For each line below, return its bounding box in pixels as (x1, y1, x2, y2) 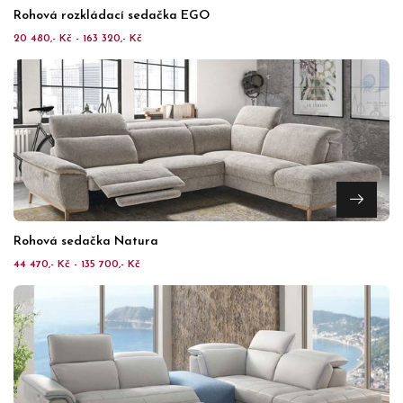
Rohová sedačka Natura (13, 235, 158, 248)
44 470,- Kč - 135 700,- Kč (13, 259, 140, 270)
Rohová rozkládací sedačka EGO (13, 9, 210, 22)
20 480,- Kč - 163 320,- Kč (13, 33, 142, 44)
